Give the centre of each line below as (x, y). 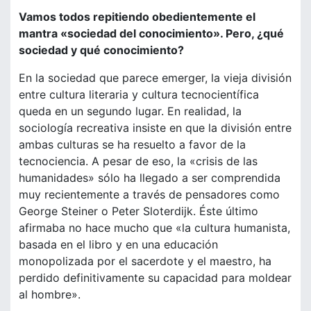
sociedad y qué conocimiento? (101, 50)
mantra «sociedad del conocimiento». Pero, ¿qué (151, 34)
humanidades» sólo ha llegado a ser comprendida (150, 178)
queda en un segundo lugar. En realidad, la (130, 111)
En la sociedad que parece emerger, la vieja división (155, 78)
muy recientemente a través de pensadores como (149, 195)
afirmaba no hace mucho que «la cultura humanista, (154, 228)
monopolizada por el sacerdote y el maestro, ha (145, 261)
